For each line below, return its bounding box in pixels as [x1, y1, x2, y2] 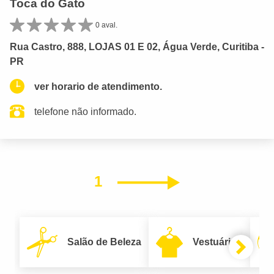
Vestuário [193, 236, 237, 247]
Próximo [179, 172, 239, 190]
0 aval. [95, 20, 117, 29]
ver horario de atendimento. [34, 81, 162, 92]
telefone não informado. [34, 106, 136, 117]
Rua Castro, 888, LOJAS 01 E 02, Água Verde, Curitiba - [10, 41, 264, 52]
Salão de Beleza [67, 236, 141, 247]
